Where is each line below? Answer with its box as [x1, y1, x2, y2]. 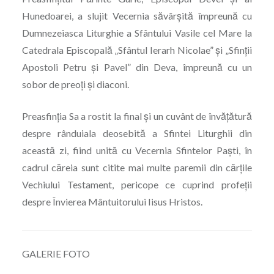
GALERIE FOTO [21, 248, 90, 260]
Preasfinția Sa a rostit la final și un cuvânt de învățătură [21, 110, 253, 122]
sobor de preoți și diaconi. [21, 78, 129, 91]
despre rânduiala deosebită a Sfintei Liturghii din [21, 127, 253, 139]
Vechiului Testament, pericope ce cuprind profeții [21, 179, 253, 191]
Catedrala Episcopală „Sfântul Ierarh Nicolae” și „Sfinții [21, 44, 253, 56]
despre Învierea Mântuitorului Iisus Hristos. [21, 196, 202, 208]
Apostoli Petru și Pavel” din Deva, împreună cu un [21, 61, 253, 73]
